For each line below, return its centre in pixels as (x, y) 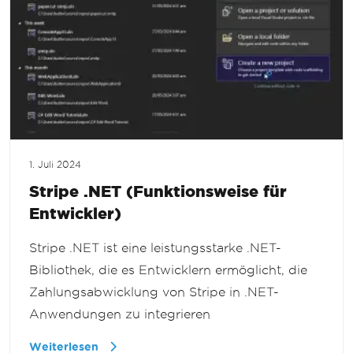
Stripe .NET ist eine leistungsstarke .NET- (155, 248)
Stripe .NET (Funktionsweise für (158, 191)
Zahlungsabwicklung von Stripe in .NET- (154, 292)
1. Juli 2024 (55, 165)
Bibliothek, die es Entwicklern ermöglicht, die (168, 270)
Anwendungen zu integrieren (120, 314)
